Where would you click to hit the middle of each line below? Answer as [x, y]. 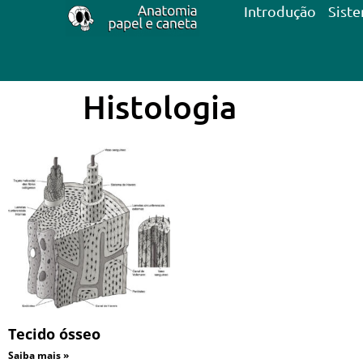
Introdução [280, 11]
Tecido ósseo [54, 334]
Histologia [160, 107]
